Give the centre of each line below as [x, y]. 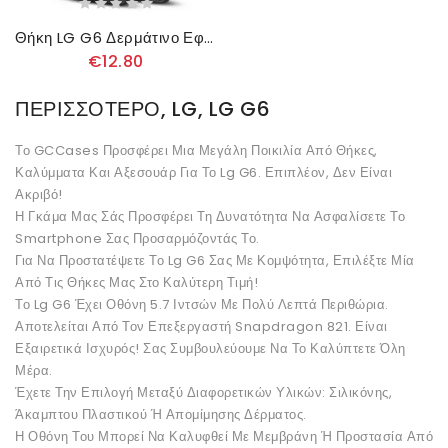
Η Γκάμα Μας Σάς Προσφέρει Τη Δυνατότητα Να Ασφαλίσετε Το [210, 217]
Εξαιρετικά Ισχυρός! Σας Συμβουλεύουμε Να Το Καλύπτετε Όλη [210, 349]
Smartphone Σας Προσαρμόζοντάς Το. [137, 239]
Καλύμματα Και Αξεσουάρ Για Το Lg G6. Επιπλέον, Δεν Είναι [203, 173]
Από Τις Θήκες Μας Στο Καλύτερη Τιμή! [136, 283]
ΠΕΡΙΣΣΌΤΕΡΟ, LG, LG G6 [142, 109]
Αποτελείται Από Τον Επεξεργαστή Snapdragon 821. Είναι [201, 327]
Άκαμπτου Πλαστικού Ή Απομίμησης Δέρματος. [161, 415]
